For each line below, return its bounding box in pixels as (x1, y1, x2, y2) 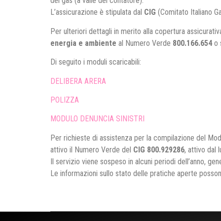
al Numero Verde (116, 38, 173, 48)
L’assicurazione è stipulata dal (50, 7, 144, 17)
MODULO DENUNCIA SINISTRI (50, 114, 145, 124)
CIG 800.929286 (133, 145, 184, 154)
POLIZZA (50, 95, 79, 105)
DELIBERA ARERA (50, 76, 106, 86)
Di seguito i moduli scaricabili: (50, 57, 141, 67)
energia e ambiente (50, 38, 116, 48)
